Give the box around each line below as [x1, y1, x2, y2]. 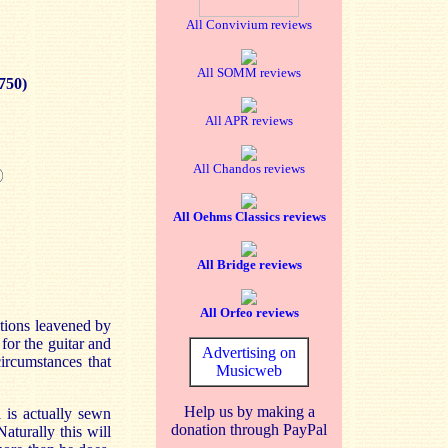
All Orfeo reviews [199, 305, 299, 320]
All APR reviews [205, 113, 293, 128]
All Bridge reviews [196, 257, 302, 272]
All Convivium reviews [186, 17, 312, 32]
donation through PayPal [171, 421, 327, 438]
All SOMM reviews [197, 65, 301, 80]
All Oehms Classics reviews [172, 209, 326, 224]
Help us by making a [183, 403, 315, 420]
